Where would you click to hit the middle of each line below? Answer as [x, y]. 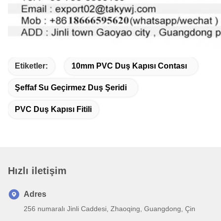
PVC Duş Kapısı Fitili [53, 109]
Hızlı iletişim [37, 170]
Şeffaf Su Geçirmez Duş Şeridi [71, 87]
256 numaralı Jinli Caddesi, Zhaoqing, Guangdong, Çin [110, 208]
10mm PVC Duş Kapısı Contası [129, 66]
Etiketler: [31, 66]
